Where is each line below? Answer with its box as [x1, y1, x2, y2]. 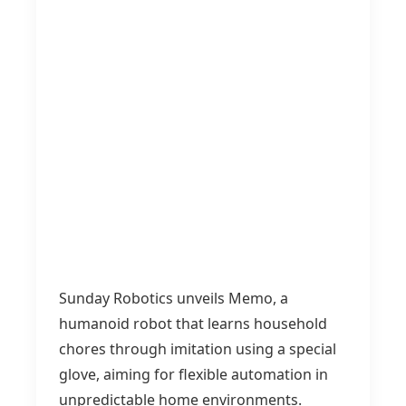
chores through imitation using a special [59, 339, 336, 359]
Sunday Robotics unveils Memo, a [59, 288, 288, 308]
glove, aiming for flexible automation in [59, 364, 328, 384]
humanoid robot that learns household [59, 314, 327, 333]
